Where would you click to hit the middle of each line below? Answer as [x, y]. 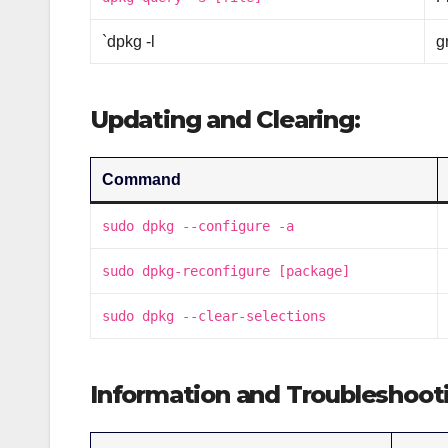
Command [142, 179]
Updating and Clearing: [225, 119]
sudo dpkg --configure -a [198, 225]
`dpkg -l [129, 41]
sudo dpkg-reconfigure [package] [226, 270]
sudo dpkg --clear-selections [214, 315]
